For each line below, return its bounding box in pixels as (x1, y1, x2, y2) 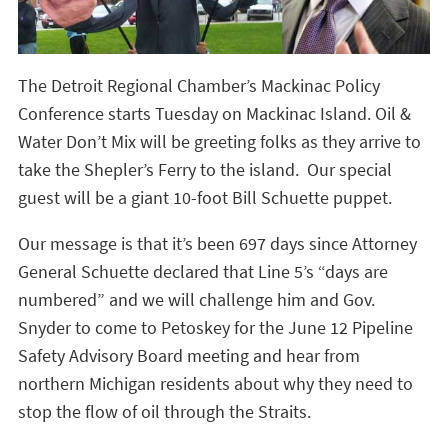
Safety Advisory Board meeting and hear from (18, 343, 360, 368)
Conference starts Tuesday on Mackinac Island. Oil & (18, 101, 411, 126)
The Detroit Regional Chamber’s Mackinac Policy (18, 73, 380, 98)
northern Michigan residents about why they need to (18, 371, 413, 396)
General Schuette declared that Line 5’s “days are (18, 259, 388, 284)
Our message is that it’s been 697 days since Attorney (18, 231, 417, 256)
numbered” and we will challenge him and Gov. (18, 287, 375, 312)
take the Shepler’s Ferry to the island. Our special (18, 157, 392, 182)
